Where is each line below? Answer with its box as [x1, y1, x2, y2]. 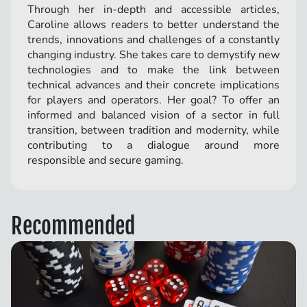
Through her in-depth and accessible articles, [27, 2, 280, 18]
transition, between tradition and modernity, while [27, 123, 280, 138]
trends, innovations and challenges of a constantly [27, 32, 280, 48]
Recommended [11, 212, 135, 241]
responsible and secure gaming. [27, 153, 184, 169]
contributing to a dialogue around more [27, 138, 280, 153]
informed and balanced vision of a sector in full [27, 108, 280, 123]
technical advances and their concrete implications [27, 77, 280, 93]
